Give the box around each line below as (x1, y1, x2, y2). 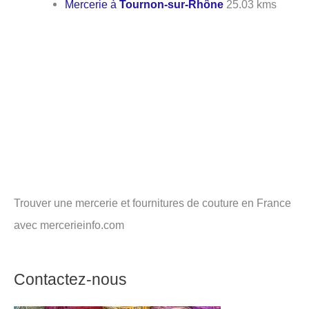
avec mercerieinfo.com (14, 218, 124, 231)
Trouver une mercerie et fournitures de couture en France (14, 196, 291, 209)
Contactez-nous (14, 270, 127, 288)
